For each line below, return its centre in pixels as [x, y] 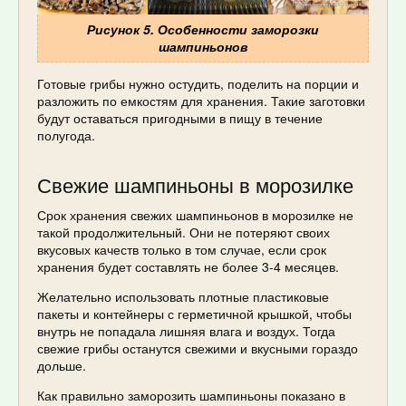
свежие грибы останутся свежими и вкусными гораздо [198, 348]
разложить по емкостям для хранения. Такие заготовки [201, 100]
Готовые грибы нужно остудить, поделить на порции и [198, 83]
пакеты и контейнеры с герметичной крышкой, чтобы [194, 313]
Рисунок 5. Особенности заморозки [203, 29]
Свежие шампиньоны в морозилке [195, 184]
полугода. [66, 135]
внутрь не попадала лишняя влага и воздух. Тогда [186, 330]
